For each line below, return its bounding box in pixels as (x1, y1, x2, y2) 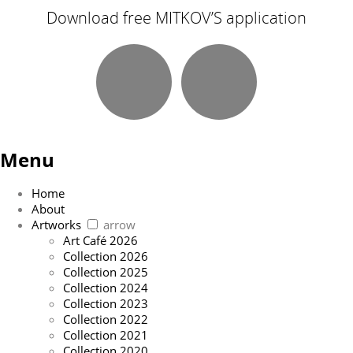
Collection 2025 (63, 264, 148, 281)
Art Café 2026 (63, 232, 138, 249)
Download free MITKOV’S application (46, 7, 307, 29)
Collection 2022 (63, 311, 148, 328)
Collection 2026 (63, 248, 148, 265)
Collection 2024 (63, 280, 148, 296)
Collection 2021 (63, 327, 148, 344)
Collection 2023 (63, 295, 148, 312)
